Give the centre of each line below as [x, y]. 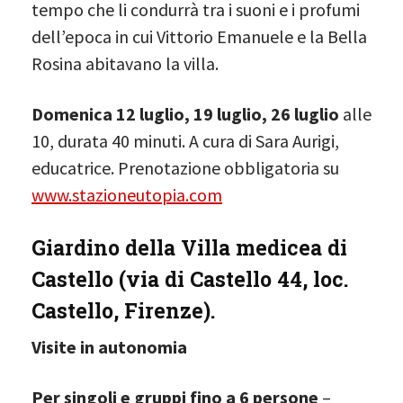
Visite [54, 346]
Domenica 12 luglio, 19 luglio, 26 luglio [185, 113]
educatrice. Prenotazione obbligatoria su [185, 167]
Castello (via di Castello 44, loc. [190, 278]
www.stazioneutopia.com [127, 194]
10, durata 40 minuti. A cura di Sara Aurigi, [185, 140]
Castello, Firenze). [123, 310]
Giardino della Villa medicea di [189, 247]
